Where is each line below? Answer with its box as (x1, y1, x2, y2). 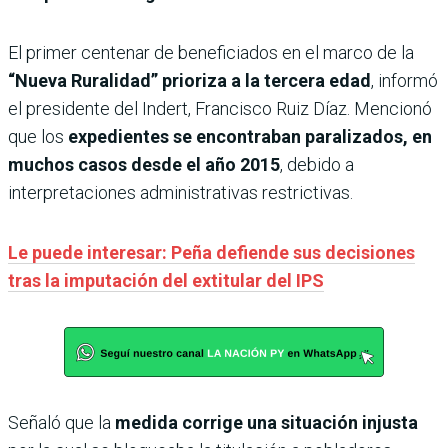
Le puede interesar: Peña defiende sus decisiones (8, 242, 415, 264)
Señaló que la (8, 412, 115, 434)
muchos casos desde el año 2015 (8, 154, 280, 176)
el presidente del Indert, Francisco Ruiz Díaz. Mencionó (8, 98, 432, 120)
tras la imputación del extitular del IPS (8, 270, 324, 292)
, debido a (280, 154, 354, 176)
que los (8, 126, 68, 148)
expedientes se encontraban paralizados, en (68, 126, 432, 148)
